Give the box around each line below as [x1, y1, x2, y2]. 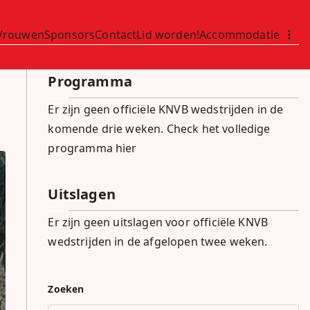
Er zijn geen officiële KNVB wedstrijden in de [48, 102, 284, 117]
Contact [95, 26, 137, 42]
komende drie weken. [48, 121, 167, 136]
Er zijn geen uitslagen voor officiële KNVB [48, 215, 268, 230]
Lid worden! [136, 26, 200, 42]
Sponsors [44, 26, 95, 42]
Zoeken [48, 282, 84, 295]
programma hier [48, 140, 137, 156]
